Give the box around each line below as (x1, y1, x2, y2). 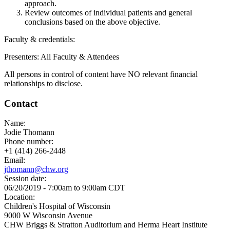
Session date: (4, 174, 48, 183)
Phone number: (4, 137, 55, 146)
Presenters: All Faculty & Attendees (4, 52, 119, 61)
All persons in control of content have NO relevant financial (4, 69, 198, 79)
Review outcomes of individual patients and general (25, 8, 192, 17)
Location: (4, 193, 37, 202)
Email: (4, 156, 27, 165)
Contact (4, 98, 37, 109)
